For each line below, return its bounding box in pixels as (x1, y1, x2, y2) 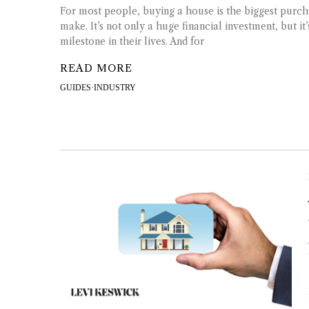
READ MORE (60, 62, 132, 75)
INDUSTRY (94, 83, 136, 93)
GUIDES (60, 83, 91, 93)
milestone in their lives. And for (60, 34, 204, 48)
